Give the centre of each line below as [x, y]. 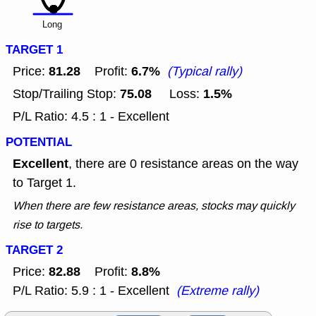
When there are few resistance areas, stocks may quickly [154, 206]
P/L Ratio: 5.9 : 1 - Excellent [91, 291]
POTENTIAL [39, 142]
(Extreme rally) [218, 291]
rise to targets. [48, 225]
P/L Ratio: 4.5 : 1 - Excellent [91, 117]
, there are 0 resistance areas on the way [183, 164]
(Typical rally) [205, 72]
